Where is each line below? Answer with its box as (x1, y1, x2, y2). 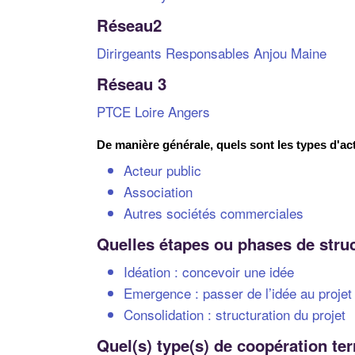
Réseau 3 (97, 71, 166, 95)
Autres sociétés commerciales (124, 202, 303, 223)
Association (124, 181, 193, 201)
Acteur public (124, 159, 201, 180)
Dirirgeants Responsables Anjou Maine (97, 42, 326, 63)
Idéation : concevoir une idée (124, 261, 294, 281)
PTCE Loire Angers (97, 101, 210, 121)
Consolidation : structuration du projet (124, 303, 345, 324)
